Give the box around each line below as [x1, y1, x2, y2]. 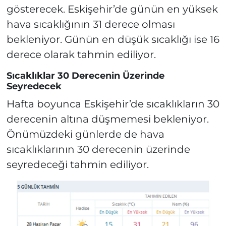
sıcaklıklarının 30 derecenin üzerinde [6, 143, 190, 155]
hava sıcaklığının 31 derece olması [6, 18, 175, 31]
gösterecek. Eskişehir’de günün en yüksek [6, 3, 218, 16]
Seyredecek [6, 81, 62, 92]
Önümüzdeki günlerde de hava [6, 128, 164, 140]
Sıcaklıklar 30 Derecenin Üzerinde [6, 70, 164, 82]
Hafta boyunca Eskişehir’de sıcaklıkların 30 [6, 97, 219, 110]
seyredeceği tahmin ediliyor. [6, 158, 149, 171]
